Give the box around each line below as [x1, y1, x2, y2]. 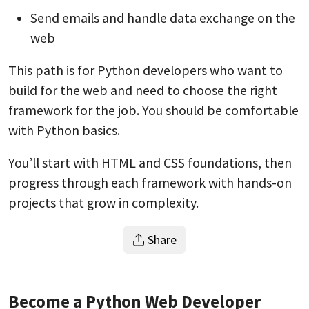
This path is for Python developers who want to [8, 62, 283, 79]
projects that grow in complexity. [8, 195, 199, 211]
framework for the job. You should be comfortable [8, 102, 299, 119]
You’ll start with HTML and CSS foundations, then [8, 154, 292, 171]
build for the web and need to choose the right [8, 82, 277, 99]
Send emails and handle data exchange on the [30, 10, 295, 26]
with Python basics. [8, 122, 120, 139]
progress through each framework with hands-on [8, 175, 292, 191]
